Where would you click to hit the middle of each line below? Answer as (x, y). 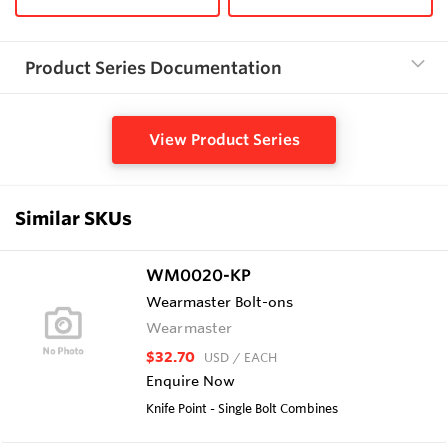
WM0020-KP (198, 274)
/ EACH (255, 356)
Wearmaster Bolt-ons (219, 301)
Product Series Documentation (153, 67)
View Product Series (224, 139)
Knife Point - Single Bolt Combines (242, 407)
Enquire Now (190, 380)
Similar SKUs (73, 217)
